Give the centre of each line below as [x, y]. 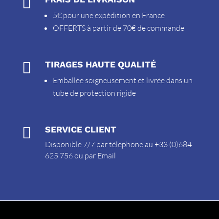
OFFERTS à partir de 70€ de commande [118, 28]
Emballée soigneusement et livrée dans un [122, 80]
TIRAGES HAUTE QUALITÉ [100, 65]
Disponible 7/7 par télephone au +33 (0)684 [118, 144]
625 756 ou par [71, 156]
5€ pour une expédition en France [109, 15]
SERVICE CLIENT [80, 130]
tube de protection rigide [94, 93]
